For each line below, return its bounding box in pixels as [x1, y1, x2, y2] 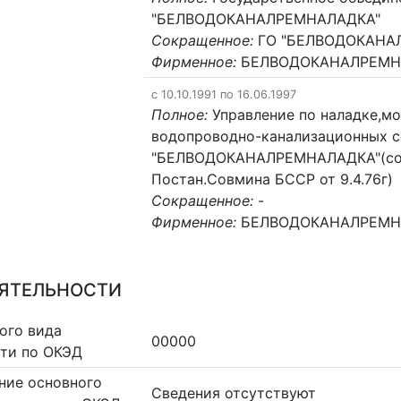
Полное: [151, 105, 209, 124]
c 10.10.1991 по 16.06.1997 [151, 87, 297, 101]
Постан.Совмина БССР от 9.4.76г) [151, 169, 394, 188]
